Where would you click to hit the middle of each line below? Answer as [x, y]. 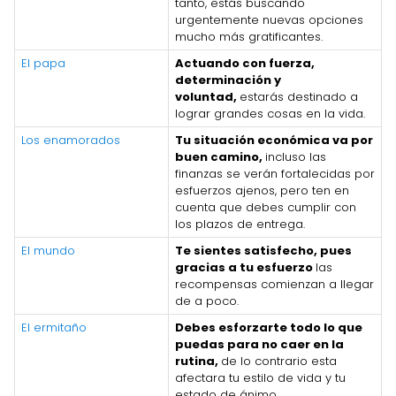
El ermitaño [54, 327]
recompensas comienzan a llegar [274, 284]
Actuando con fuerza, [245, 63]
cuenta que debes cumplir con [266, 207]
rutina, [198, 361]
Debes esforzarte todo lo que [269, 327]
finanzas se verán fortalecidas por [275, 173]
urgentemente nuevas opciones [269, 19]
